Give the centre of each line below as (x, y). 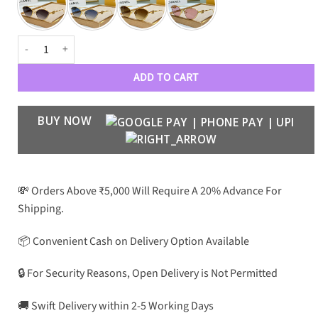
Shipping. (41, 208)
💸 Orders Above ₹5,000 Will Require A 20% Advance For (150, 191)
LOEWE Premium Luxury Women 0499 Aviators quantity (136, 43)
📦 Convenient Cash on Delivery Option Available (133, 241)
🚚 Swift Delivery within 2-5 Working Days (116, 306)
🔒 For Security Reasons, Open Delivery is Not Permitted (148, 274)
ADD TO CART (166, 77)
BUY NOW (66, 120)
